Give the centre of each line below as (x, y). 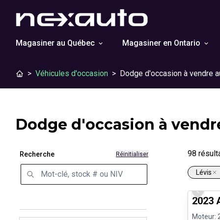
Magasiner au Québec (55, 43)
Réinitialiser (132, 154)
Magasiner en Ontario (161, 43)
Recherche (37, 154)
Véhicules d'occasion (72, 73)
